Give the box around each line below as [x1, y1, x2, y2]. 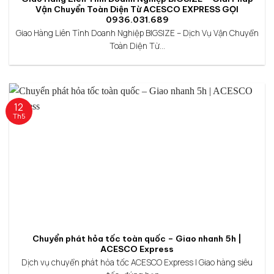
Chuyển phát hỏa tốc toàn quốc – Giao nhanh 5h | [32, 233, 242, 245]
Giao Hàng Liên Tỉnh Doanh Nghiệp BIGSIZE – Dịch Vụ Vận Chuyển [15, 28, 259, 39]
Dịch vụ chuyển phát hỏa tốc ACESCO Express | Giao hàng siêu [21, 257, 253, 268]
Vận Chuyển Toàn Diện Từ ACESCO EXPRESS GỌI [35, 4, 239, 15]
